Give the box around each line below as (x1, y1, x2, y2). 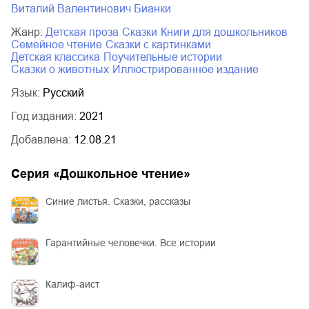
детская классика (19, 50, 100, 63)
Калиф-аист (46, 278, 99, 290)
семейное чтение (19, 38, 102, 50)
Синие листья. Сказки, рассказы (46, 195, 190, 207)
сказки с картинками (114, 38, 211, 50)
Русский (43, 86, 84, 99)
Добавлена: (11, 133, 74, 146)
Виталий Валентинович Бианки (11, 2, 171, 14)
